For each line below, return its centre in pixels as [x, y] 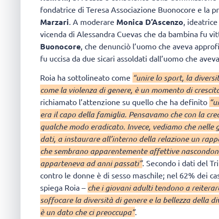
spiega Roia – [64, 187]
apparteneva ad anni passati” [91, 163]
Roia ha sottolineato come [86, 77]
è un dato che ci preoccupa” [88, 212]
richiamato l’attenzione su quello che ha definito [125, 101]
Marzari [55, 22]
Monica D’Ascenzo [150, 22]
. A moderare [93, 22]
